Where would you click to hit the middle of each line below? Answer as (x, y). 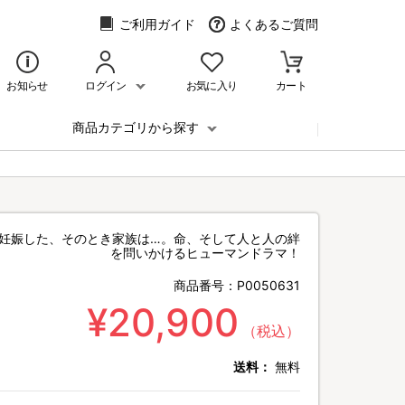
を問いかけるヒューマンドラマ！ (205, 253)
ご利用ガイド (157, 24)
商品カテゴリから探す (137, 127)
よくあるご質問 (274, 24)
